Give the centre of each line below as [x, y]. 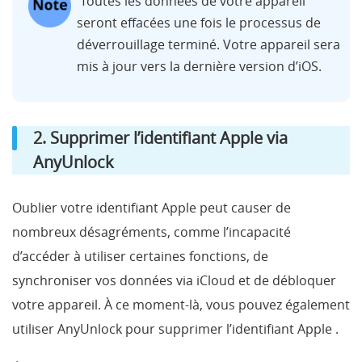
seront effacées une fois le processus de [199, 23]
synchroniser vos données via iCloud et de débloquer [174, 281]
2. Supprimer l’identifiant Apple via [160, 138]
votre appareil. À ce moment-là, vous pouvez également [181, 305]
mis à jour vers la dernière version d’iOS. [199, 67]
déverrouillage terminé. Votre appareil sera [208, 45]
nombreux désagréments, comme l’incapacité [152, 232]
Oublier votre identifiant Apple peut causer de [152, 208]
